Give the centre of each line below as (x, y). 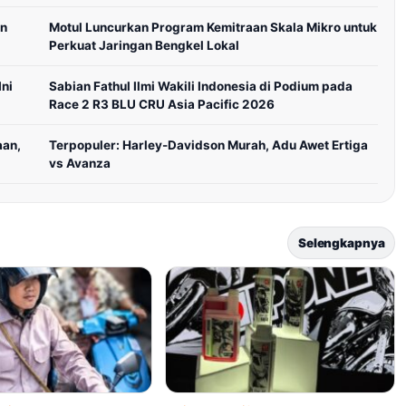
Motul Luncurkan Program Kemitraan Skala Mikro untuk (213, 28)
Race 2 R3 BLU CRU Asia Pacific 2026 (162, 105)
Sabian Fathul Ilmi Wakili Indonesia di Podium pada (201, 87)
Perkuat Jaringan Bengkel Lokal (145, 46)
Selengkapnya (342, 243)
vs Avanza (80, 164)
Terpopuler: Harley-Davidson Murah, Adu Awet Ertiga (209, 145)
